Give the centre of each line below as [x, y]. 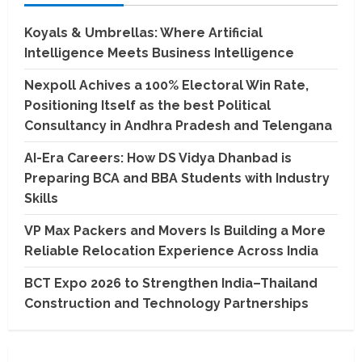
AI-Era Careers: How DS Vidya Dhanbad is [158, 158]
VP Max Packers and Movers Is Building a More [175, 230]
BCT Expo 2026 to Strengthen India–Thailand [171, 283]
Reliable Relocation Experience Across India [173, 250]
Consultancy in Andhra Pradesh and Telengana [178, 125]
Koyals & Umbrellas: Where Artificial [143, 32]
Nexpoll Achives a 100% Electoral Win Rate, [166, 85]
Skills [41, 198]
